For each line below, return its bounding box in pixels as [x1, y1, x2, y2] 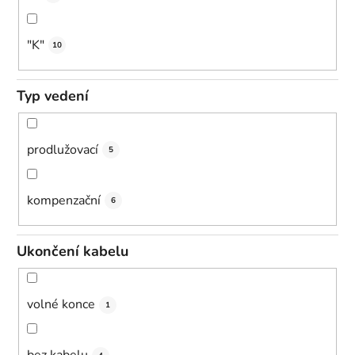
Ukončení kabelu [17, 241, 128, 261]
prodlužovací [27, 140, 98, 158]
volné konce [27, 296, 95, 314]
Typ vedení [17, 86, 89, 105]
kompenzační [27, 191, 101, 209]
